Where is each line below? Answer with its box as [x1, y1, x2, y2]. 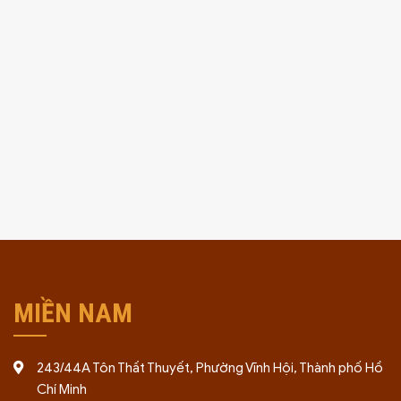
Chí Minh [36, 381, 87, 397]
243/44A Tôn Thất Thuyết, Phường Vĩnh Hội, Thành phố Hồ [36, 360, 383, 376]
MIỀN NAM [13, 297, 132, 328]
